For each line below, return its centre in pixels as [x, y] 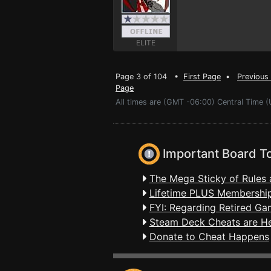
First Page [202, 77]
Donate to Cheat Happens [209, 237]
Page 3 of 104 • [149, 77]
